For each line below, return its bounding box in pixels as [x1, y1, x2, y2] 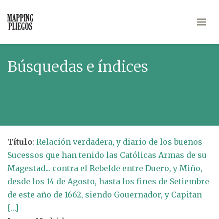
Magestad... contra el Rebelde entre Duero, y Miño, [7, 163, 202, 173]
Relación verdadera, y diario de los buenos [36, 137, 202, 147]
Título [7, 137, 32, 147]
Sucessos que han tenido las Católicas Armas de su [7, 150, 207, 160]
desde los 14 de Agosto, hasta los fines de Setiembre [7, 176, 209, 186]
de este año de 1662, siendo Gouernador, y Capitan [7, 190, 202, 199]
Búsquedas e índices [7, 57, 148, 76]
